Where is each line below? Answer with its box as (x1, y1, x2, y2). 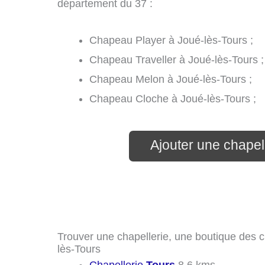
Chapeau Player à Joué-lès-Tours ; (89, 34, 253, 46)
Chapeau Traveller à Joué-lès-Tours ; (89, 53, 264, 66)
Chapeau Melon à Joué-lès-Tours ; (89, 73, 252, 85)
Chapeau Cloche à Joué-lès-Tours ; (89, 92, 256, 105)
